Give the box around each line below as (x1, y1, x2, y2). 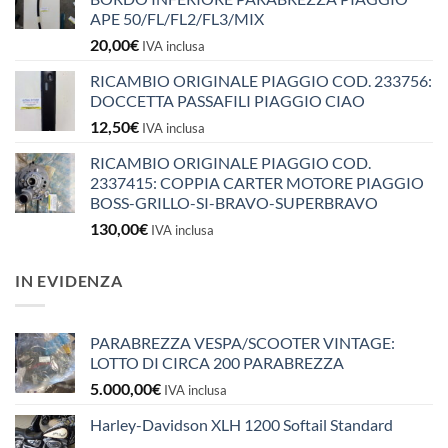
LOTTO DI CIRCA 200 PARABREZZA (90, 352, 344, 372)
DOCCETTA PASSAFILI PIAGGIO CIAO (90, 91, 365, 111)
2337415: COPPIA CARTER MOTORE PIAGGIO (90, 173, 424, 193)
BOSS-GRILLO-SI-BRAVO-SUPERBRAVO (90, 193, 378, 213)
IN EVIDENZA (15, 271, 123, 291)
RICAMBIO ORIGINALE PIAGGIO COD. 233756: (90, 71, 432, 91)
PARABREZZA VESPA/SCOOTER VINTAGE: (90, 332, 395, 352)
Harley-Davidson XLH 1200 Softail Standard (90, 414, 393, 434)
